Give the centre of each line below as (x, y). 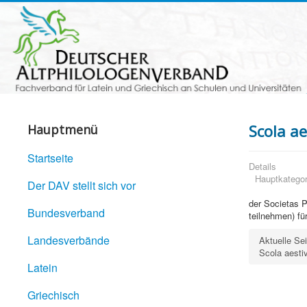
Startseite (50, 158)
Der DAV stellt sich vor (82, 186)
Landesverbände (69, 241)
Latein (42, 268)
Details (262, 167)
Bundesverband (66, 213)
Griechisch (53, 295)
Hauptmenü (63, 130)
